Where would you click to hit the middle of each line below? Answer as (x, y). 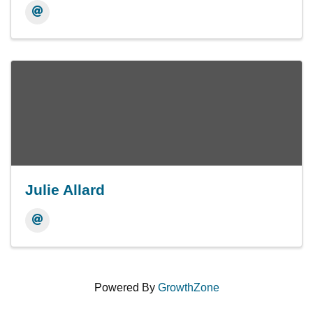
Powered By (126, 287)
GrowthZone (188, 287)
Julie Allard (65, 190)
